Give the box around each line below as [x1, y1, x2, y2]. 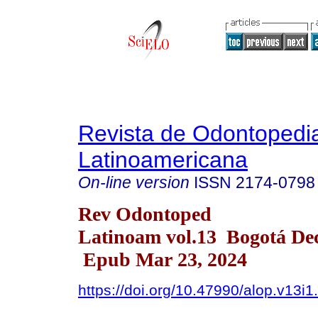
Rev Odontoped [78, 202, 212, 225]
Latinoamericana [78, 147, 248, 172]
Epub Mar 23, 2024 [78, 248, 247, 270]
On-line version [78, 173, 190, 192]
